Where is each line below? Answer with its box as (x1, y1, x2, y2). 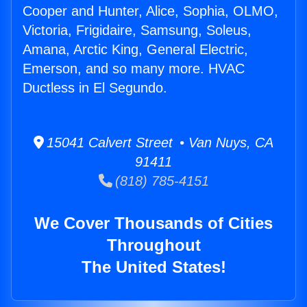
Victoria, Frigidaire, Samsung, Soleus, (23, 23, 251, 38)
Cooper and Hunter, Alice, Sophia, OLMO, (23, 3, 278, 19)
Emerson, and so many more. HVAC (23, 61, 245, 77)
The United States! (81, 258, 226, 277)
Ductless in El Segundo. (23, 80, 167, 96)
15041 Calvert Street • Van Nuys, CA (44, 135, 273, 151)
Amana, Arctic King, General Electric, (23, 42, 248, 58)
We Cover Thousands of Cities (34, 214, 273, 233)
